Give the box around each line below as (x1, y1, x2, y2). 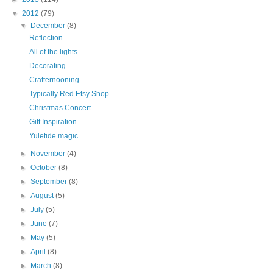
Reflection (29, 34, 63, 42)
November (30, 149, 68, 158)
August (30, 191, 56, 200)
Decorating (29, 62, 66, 70)
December (30, 21, 68, 30)
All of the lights (29, 48, 77, 56)
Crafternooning (29, 76, 79, 84)
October (30, 163, 59, 172)
